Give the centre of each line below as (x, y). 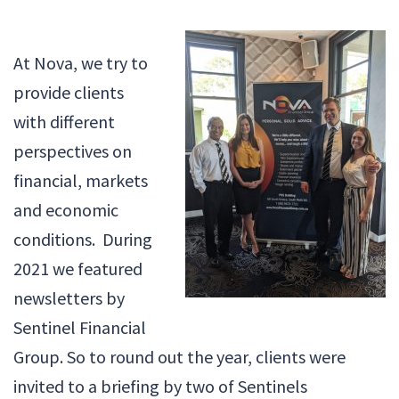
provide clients (69, 93)
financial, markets (81, 181)
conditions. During (83, 240)
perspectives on (73, 151)
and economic (66, 210)
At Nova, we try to (81, 63)
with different (64, 122)
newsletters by (69, 298)
